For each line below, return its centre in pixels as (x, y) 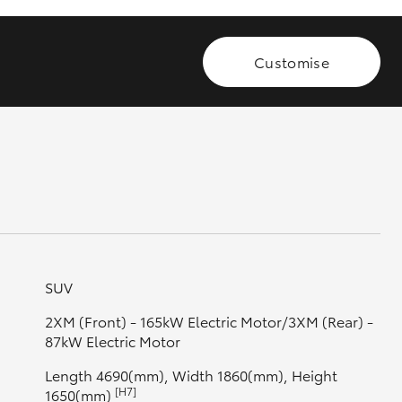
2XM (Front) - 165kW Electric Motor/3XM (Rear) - (209, 321)
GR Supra (202, 61)
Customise (292, 61)
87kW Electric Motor (112, 341)
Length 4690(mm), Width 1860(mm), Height (191, 375)
